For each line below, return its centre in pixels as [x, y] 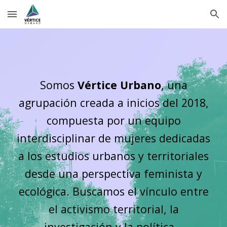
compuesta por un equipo [113, 120]
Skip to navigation [187, 19]
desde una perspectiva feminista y [113, 174]
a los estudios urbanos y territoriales [113, 156]
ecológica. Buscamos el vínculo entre [113, 191]
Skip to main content [44, 19]
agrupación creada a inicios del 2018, [113, 103]
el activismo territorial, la [113, 209]
